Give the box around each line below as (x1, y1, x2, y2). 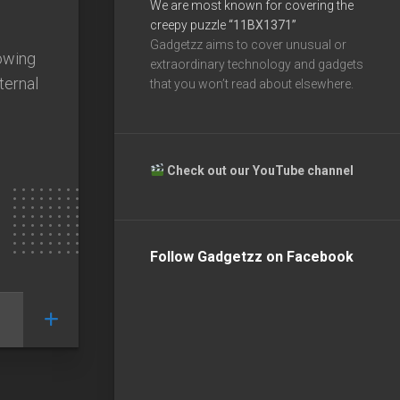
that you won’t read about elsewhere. (150, 76, 354, 91)
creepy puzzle (150, 17, 229, 32)
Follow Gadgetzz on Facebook (150, 247, 354, 265)
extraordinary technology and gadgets (150, 56, 363, 71)
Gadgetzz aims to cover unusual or (150, 37, 346, 52)
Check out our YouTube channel (166, 162, 356, 178)
